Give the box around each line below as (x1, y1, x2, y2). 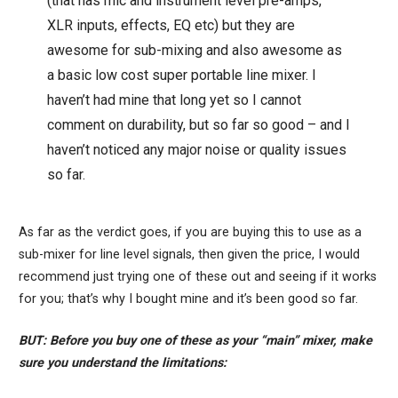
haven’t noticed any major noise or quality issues (47, 140, 347, 158)
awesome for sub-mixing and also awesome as (47, 41, 343, 59)
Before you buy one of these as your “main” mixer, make (49, 332, 372, 348)
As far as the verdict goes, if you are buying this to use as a (18, 224, 362, 240)
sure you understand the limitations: (18, 354, 227, 370)
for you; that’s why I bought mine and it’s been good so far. (18, 291, 358, 306)
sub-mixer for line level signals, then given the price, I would (18, 246, 360, 262)
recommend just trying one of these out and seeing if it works (18, 268, 377, 284)
